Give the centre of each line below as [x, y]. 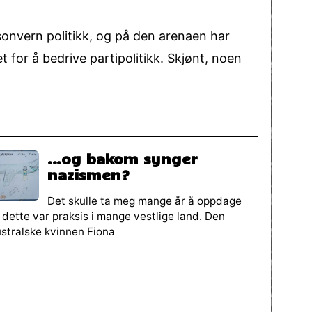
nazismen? [89, 174]
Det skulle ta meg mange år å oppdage [145, 201]
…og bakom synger [123, 158]
